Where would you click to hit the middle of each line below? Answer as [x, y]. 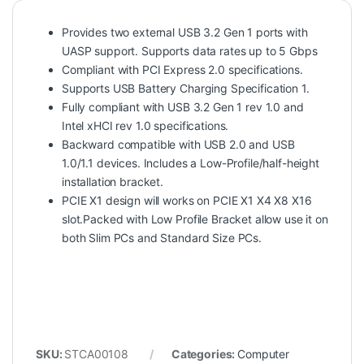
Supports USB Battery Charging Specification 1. [186, 88]
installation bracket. [113, 181]
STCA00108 [97, 353]
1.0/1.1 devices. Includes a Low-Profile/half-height [191, 162]
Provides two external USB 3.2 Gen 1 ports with [185, 32]
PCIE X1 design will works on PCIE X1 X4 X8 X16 [187, 200]
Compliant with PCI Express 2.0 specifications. [182, 69]
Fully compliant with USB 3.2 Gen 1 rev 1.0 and [183, 106]
